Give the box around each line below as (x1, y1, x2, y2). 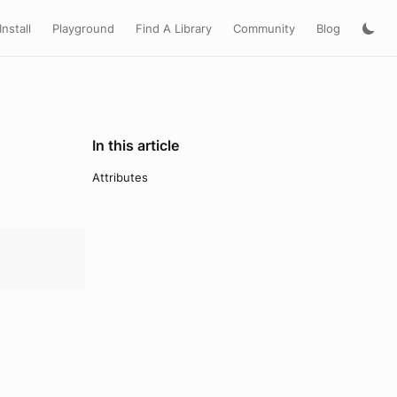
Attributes (92, 170, 148, 184)
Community (233, 20, 295, 35)
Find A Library (136, 20, 212, 35)
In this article (92, 136, 179, 154)
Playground (52, 20, 114, 35)
